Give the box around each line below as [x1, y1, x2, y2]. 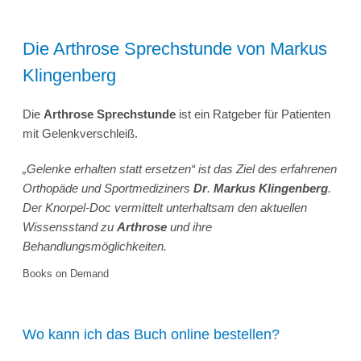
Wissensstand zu [23, 220, 117, 234]
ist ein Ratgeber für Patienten [176, 107, 330, 121]
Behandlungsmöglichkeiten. [23, 239, 167, 253]
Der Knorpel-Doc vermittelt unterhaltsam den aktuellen [23, 201, 307, 214]
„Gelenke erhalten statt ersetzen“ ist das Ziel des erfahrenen [23, 162, 337, 176]
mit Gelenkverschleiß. [23, 127, 138, 140]
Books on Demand [23, 268, 109, 280]
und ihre [167, 220, 212, 234]
